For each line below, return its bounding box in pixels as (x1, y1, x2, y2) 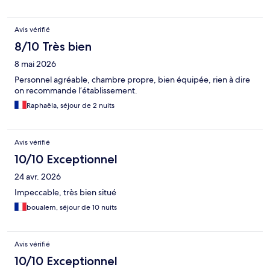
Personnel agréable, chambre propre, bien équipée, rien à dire (14, 74, 250, 86)
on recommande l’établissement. (14, 85, 137, 96)
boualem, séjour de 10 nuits (27, 202, 117, 213)
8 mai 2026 (14, 58, 56, 70)
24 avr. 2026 (14, 171, 61, 183)
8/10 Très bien (14, 39, 92, 54)
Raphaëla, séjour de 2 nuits (27, 101, 115, 111)
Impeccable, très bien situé (14, 187, 116, 198)
